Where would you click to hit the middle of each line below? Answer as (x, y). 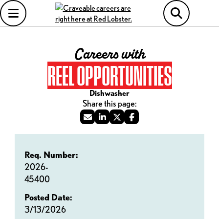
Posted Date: (48, 197)
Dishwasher (109, 93)
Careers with (109, 54)
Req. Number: (51, 155)
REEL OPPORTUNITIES (109, 75)
